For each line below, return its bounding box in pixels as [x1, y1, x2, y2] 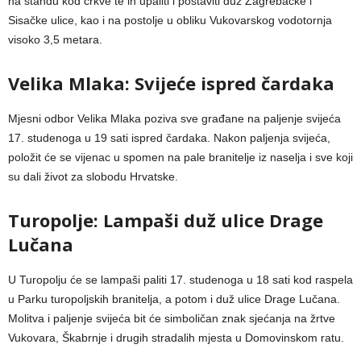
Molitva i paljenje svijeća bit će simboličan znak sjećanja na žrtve [8, 311, 335, 325]
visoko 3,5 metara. [8, 32, 102, 46]
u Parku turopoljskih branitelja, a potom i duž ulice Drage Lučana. [8, 292, 340, 305]
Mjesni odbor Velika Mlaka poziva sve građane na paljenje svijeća [8, 111, 341, 125]
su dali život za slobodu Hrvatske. [8, 169, 178, 183]
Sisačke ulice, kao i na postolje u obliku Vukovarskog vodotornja [8, 13, 332, 27]
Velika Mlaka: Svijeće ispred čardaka [8, 70, 334, 95]
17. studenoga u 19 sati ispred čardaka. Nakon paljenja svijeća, [8, 131, 330, 144]
